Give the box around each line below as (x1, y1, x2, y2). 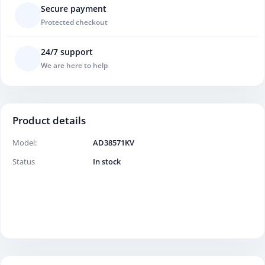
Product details (12, 114, 86, 128)
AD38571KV (93, 137, 134, 148)
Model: (12, 137, 37, 148)
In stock (93, 156, 121, 167)
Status (12, 156, 35, 167)
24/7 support (41, 46, 93, 57)
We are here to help (41, 60, 108, 70)
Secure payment (41, 2, 106, 14)
